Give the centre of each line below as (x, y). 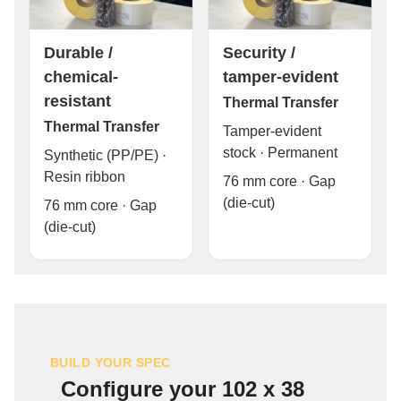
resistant (77, 101)
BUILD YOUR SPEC (111, 363)
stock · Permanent (280, 153)
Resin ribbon (85, 177)
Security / (259, 53)
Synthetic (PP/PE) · (105, 156)
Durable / (78, 53)
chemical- (81, 77)
